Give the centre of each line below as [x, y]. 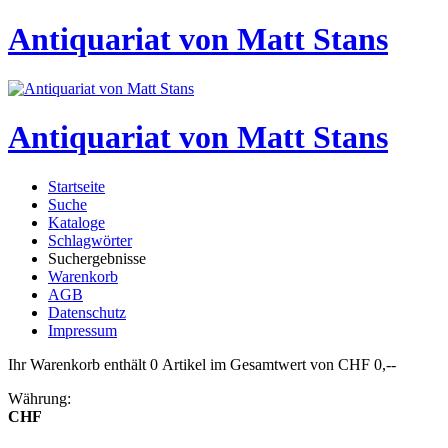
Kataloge [76, 222]
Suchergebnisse [97, 258]
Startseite [76, 186]
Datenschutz [87, 312]
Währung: [39, 398]
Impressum [82, 330]
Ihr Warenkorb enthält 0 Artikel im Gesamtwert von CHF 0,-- [204, 364]
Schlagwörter [90, 240]
